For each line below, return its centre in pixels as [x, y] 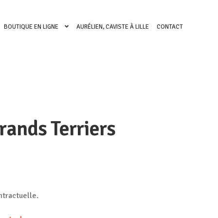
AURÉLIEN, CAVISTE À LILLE [113, 27]
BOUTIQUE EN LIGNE [31, 27]
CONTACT [170, 27]
